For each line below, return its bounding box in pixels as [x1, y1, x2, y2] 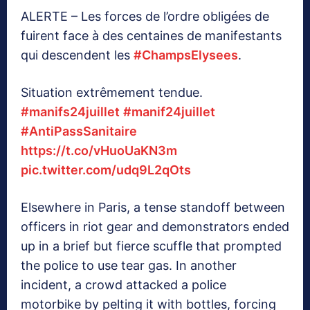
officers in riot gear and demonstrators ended [21, 219, 289, 235]
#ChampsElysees [134, 48, 238, 63]
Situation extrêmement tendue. [21, 85, 203, 100]
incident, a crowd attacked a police [21, 277, 226, 293]
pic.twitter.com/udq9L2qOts [21, 163, 191, 178]
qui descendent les [21, 48, 134, 63]
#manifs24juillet [21, 104, 120, 120]
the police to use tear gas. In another [21, 258, 237, 273]
